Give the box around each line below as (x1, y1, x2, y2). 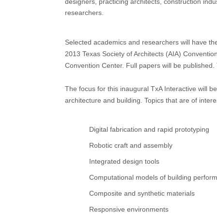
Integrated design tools (89, 157, 159, 165)
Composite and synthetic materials (89, 189, 195, 197)
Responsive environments (89, 205, 169, 213)
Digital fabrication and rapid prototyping (89, 125, 209, 133)
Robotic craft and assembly (89, 141, 172, 149)
